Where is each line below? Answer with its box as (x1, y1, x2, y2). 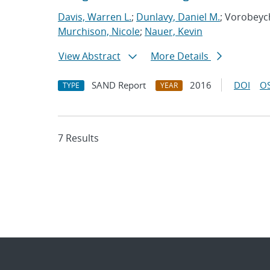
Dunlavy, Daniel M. (136, 10, 220, 24)
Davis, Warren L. (58, 10, 131, 24)
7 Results (58, 131, 99, 145)
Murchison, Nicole (58, 25, 140, 38)
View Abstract (58, 49, 121, 63)
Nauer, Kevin (145, 25, 202, 38)
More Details (151, 49, 211, 63)
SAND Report (92, 79, 146, 91)
